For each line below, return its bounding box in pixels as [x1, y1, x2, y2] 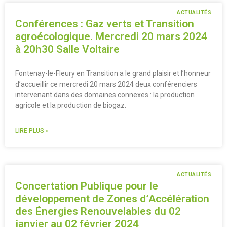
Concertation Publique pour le [15, 179, 158, 192]
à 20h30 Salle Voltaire [15, 43, 120, 55]
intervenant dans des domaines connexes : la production [15, 90, 195, 99]
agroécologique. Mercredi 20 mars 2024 [15, 30, 207, 43]
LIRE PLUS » [15, 127, 49, 134]
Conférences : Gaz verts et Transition [15, 17, 194, 30]
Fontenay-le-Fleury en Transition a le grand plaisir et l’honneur [15, 69, 211, 78]
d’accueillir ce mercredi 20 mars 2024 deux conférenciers [15, 80, 197, 88]
